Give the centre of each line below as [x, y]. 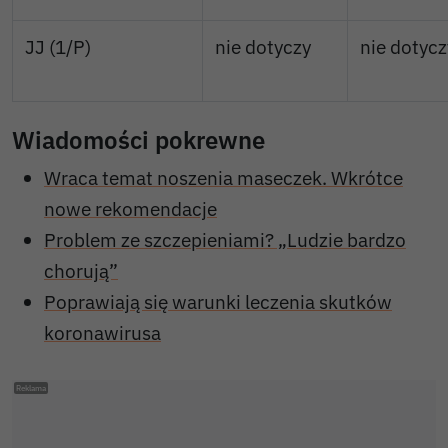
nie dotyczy [263, 47]
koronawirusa [102, 333]
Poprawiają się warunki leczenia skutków [218, 302]
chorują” [81, 271]
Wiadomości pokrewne [138, 140]
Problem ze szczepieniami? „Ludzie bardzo [225, 240]
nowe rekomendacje [130, 209]
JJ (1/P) [58, 47]
